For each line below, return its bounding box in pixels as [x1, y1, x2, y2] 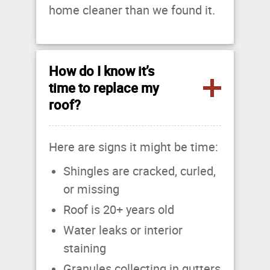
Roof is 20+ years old [63, 202, 174, 218]
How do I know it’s [49, 62, 154, 80]
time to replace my [49, 79, 159, 97]
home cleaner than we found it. [49, 3, 215, 18]
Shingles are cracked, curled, [63, 164, 216, 179]
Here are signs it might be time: [49, 140, 218, 155]
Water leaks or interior [63, 223, 183, 238]
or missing [63, 182, 119, 197]
